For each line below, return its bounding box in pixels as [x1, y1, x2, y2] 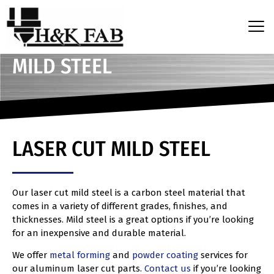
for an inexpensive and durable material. [12, 227, 186, 239]
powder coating [132, 250, 198, 261]
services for [198, 250, 248, 261]
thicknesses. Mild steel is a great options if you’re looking [12, 213, 254, 225]
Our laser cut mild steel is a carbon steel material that [12, 187, 245, 198]
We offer [12, 250, 50, 261]
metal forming [50, 250, 110, 261]
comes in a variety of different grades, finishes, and [12, 200, 228, 212]
